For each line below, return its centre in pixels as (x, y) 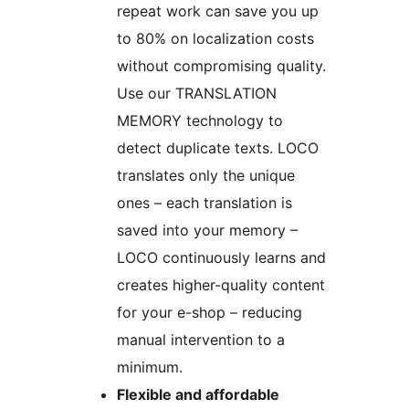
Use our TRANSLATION (197, 94)
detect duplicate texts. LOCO (218, 148)
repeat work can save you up (218, 11)
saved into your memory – (207, 231)
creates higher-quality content (221, 285)
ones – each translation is (204, 203)
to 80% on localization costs (215, 39)
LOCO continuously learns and (221, 258)
